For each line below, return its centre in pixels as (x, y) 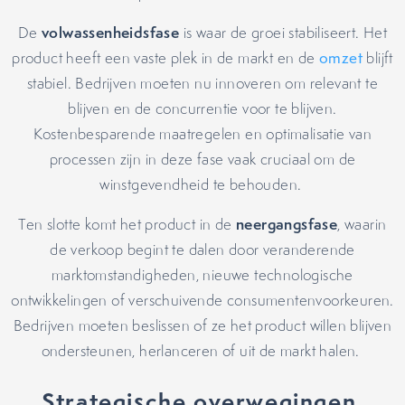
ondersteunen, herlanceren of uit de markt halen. (202, 351)
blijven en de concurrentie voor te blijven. (202, 108)
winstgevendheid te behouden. (202, 184)
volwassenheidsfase (111, 32)
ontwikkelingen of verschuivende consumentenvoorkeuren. (202, 300)
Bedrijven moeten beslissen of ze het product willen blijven (202, 325)
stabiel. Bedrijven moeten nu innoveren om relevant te (202, 83)
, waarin (362, 224)
